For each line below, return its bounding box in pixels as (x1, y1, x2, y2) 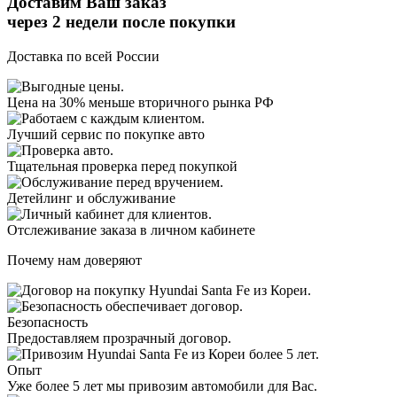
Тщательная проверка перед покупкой (7, 159, 237, 175)
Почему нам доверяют (7, 253, 142, 269)
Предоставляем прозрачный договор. (7, 331, 231, 346)
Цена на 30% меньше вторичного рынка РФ (7, 95, 274, 111)
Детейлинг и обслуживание (7, 191, 175, 206)
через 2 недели (7, 12, 118, 32)
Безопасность (7, 315, 88, 331)
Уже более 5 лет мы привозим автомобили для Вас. (7, 378, 317, 394)
